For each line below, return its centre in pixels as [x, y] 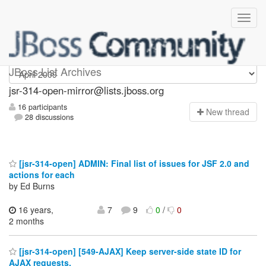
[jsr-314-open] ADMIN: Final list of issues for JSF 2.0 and [133, 163]
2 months [26, 221]
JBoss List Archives [55, 71]
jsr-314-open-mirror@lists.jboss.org [86, 90]
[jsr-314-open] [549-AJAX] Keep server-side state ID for [129, 251]
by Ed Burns [32, 186]
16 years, [35, 209]
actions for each [42, 174]
